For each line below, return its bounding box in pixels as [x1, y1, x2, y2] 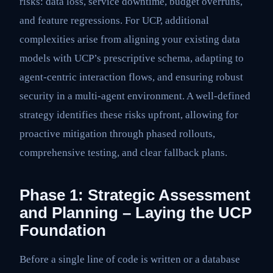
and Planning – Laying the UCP [19, 204, 252, 222]
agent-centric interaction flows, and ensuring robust [19, 71, 243, 83]
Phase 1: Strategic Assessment [19, 186, 250, 204]
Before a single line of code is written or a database [19, 253, 240, 266]
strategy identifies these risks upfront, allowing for [19, 109, 238, 121]
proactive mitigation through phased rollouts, [19, 128, 215, 140]
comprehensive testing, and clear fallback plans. [19, 147, 227, 159]
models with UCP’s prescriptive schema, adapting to [19, 52, 244, 65]
